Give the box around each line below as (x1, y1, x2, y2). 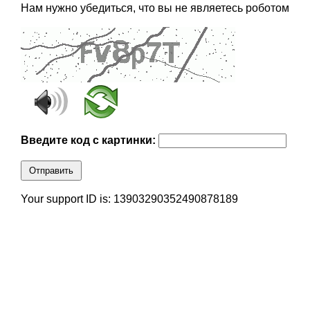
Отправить (28, 165, 73, 176)
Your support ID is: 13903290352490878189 (20, 193, 238, 206)
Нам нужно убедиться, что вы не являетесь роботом (20, 2, 289, 15)
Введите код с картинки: (20, 134, 158, 147)
